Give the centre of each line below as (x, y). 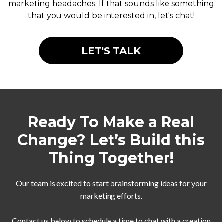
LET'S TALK (111, 51)
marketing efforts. (111, 196)
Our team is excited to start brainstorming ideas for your (111, 183)
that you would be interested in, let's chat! (111, 16)
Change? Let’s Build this (111, 140)
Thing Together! (111, 158)
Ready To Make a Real (111, 122)
